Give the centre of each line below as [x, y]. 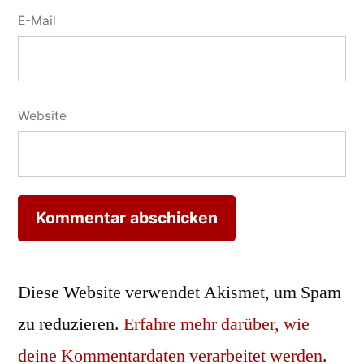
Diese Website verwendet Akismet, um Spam [180, 292]
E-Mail [37, 20]
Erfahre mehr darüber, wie [217, 324]
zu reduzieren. [71, 324]
